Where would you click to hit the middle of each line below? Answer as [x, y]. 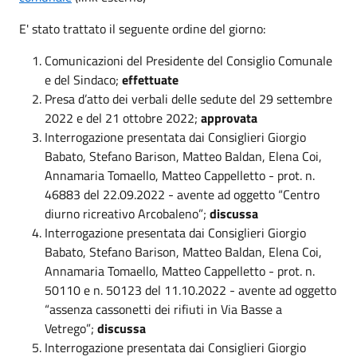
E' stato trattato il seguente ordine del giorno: [142, 28]
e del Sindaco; [83, 79]
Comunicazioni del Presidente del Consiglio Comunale [188, 60]
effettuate [150, 79]
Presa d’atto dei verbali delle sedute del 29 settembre [188, 98]
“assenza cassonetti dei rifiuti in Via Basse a [163, 309]
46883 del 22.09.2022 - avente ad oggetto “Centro [182, 194]
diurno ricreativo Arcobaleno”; [127, 213]
